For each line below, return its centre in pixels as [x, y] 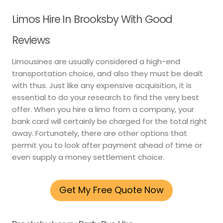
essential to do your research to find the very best [106, 98]
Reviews [31, 40]
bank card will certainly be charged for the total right [110, 121]
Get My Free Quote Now [111, 190]
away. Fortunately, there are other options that [100, 133]
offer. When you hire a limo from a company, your [103, 110]
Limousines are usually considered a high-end [96, 62]
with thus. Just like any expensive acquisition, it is [102, 86]
